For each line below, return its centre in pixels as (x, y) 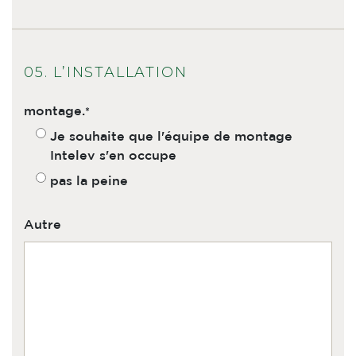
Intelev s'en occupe (113, 156)
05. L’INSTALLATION (106, 72)
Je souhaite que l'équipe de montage (171, 137)
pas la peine (89, 182)
